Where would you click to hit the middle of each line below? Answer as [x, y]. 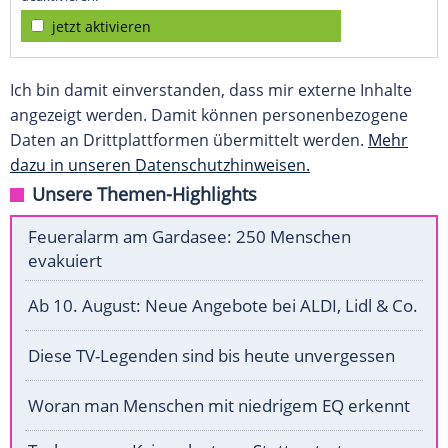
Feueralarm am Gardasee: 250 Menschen [189, 237]
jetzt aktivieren [101, 27]
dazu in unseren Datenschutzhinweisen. [160, 165]
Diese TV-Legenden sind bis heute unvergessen [211, 356]
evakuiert [65, 261]
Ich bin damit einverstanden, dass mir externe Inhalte [211, 90]
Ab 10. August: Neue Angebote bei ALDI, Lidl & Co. [223, 306]
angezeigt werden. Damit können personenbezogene [209, 115]
